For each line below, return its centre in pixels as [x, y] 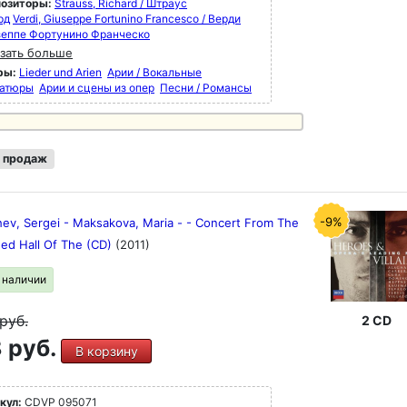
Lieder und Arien [60, 72]
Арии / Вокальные [154, 72]
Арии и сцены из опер [97, 88]
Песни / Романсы [206, 88]
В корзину [106, 351]
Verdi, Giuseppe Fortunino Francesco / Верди [127, 19]
